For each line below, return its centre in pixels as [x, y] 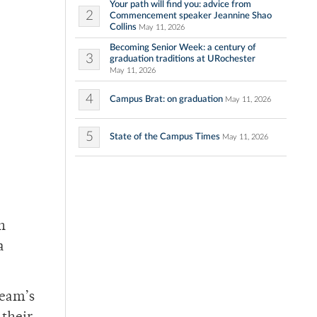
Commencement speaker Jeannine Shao [191, 16]
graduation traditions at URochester [183, 59]
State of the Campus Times [165, 137]
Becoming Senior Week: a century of [183, 48]
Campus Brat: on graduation [166, 99]
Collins [123, 27]
